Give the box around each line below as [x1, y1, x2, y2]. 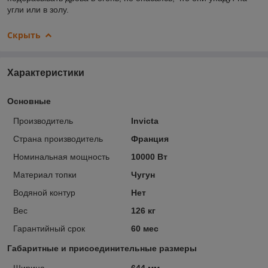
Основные [7, 96, 51, 106]
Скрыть [7, 29, 41, 41]
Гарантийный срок [13, 224, 85, 234]
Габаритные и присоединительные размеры [7, 243, 197, 254]
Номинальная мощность [13, 152, 109, 162]
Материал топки [13, 170, 77, 180]
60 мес [130, 224, 159, 234]
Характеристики [7, 68, 84, 78]
